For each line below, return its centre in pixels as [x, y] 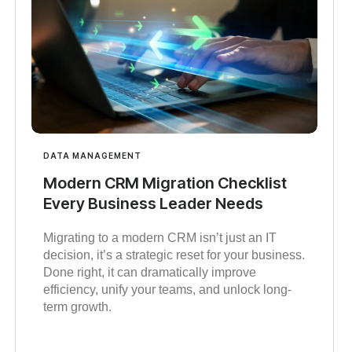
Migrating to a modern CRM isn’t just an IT [159, 238]
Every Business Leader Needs [153, 204]
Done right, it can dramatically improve [149, 273]
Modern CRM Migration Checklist [165, 183]
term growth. [77, 307]
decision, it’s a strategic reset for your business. [174, 255]
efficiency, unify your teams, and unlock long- [167, 290]
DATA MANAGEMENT [92, 156]
